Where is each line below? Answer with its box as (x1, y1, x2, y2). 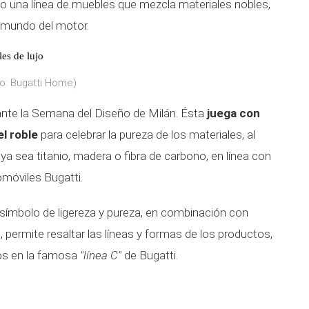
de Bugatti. (124, 248, 178, 262)
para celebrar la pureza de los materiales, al (38, 128, 255, 141)
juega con (207, 106, 260, 120)
